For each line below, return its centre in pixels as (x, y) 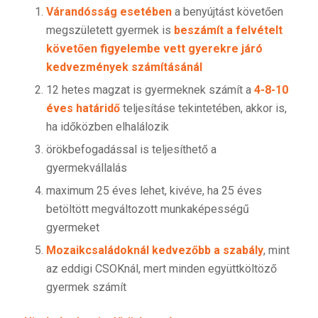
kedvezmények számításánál (124, 67)
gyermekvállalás (86, 168)
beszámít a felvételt (228, 30)
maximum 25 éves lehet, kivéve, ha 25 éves (154, 190)
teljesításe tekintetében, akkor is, (203, 108)
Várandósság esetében (109, 11)
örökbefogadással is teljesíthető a (131, 149)
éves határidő (83, 108)
